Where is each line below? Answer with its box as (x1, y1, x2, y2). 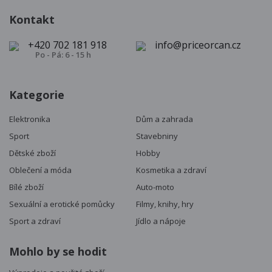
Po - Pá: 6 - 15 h (35, 49, 91, 61)
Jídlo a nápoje (136, 216, 186, 227)
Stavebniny (136, 131, 178, 142)
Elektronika (9, 114, 50, 125)
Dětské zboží (9, 148, 56, 159)
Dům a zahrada (136, 114, 193, 125)
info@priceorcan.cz (155, 38, 241, 52)
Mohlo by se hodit (9, 244, 107, 259)
